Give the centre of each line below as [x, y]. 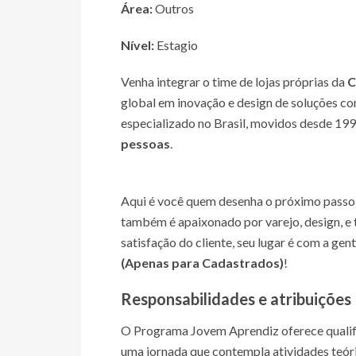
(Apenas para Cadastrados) [202, 263]
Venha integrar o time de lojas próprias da [234, 81]
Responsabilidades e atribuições [236, 299]
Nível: [137, 45]
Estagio [176, 45]
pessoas [145, 143]
